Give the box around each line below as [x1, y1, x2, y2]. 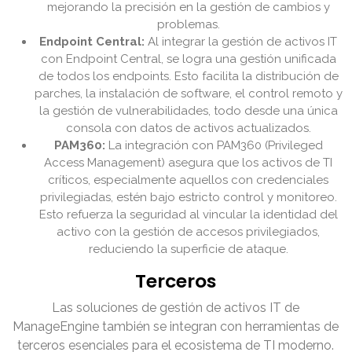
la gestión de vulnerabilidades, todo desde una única [39, 104, 338, 119]
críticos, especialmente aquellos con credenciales [48, 173, 329, 188]
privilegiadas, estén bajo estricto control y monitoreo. [40, 190, 337, 205]
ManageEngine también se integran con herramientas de [13, 319, 339, 335]
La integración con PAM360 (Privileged [105, 138, 323, 153]
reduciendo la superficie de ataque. [89, 242, 288, 257]
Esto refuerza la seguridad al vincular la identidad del [39, 207, 338, 222]
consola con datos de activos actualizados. [66, 121, 311, 136]
